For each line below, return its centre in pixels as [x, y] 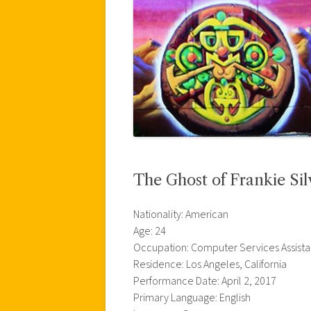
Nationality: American [181, 214]
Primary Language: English [192, 297]
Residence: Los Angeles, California [210, 264]
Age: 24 [150, 231]
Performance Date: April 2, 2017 [205, 281]
